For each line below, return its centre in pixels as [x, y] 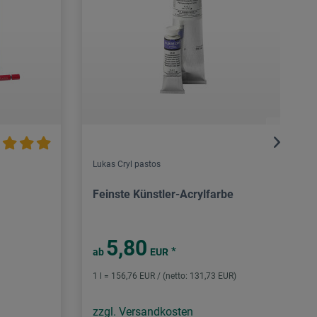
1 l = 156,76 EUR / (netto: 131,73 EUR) [165, 276]
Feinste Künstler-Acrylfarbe [163, 195]
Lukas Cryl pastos [127, 165]
